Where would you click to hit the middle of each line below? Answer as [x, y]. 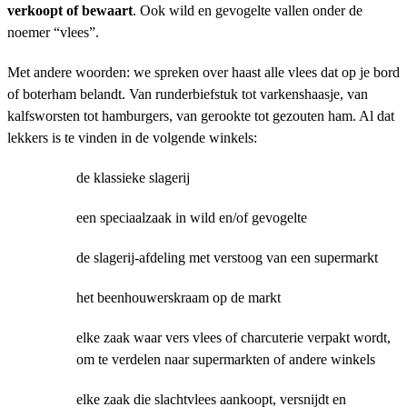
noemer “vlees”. [53, 32]
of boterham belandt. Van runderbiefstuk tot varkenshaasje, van [188, 94]
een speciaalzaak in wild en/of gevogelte [192, 218]
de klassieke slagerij [133, 178]
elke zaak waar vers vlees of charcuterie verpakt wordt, [233, 338]
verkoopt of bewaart [70, 10]
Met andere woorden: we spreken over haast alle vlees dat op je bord [203, 72]
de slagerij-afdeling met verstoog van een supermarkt [227, 258]
